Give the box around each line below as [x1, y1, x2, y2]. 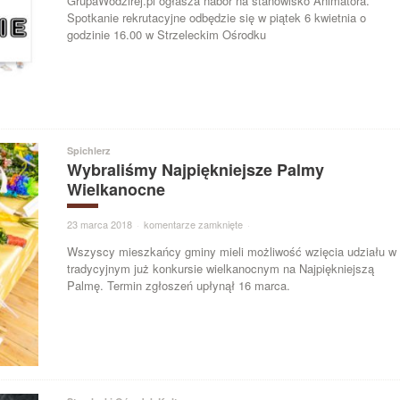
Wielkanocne [67, 178, 166, 202]
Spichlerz [67, 144, 112, 158]
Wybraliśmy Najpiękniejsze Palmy [67, 158, 325, 182]
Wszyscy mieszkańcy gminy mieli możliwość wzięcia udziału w [67, 243, 397, 261]
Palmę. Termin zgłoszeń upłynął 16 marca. [67, 277, 291, 295]
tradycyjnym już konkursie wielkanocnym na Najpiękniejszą [67, 260, 375, 278]
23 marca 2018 [67, 217, 133, 232]
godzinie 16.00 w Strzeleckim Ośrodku [67, 25, 267, 43]
